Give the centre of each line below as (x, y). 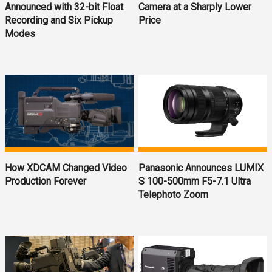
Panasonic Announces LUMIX (201, 168)
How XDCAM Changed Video (66, 168)
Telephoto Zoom (174, 195)
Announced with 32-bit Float (64, 7)
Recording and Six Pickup (59, 21)
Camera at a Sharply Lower (195, 7)
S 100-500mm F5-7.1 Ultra (195, 182)
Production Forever (46, 181)
